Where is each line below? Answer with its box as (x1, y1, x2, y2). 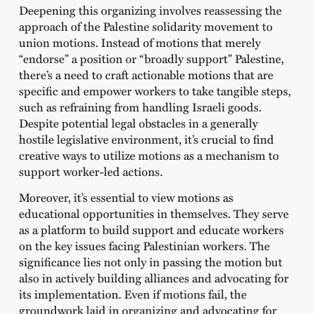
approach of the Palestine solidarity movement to (18, 18, 273, 35)
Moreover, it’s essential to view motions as (18, 189, 233, 206)
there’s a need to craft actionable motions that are (18, 66, 273, 83)
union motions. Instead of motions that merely (18, 34, 261, 51)
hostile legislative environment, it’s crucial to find (18, 130, 274, 148)
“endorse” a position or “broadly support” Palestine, (18, 50, 284, 67)
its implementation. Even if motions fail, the (18, 285, 247, 303)
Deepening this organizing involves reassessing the (18, 1, 282, 19)
